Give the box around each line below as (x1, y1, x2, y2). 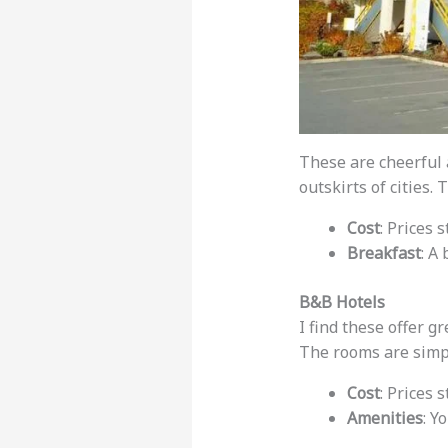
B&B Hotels (298, 291, 385, 314)
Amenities (346, 407, 423, 430)
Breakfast (346, 242, 421, 265)
